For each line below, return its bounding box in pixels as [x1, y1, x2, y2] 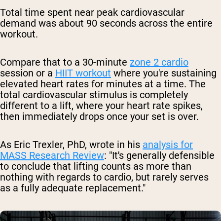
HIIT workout [55, 67, 111, 79]
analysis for [143, 139, 193, 151]
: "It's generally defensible [104, 149, 215, 162]
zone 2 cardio [130, 56, 188, 69]
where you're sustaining [111, 67, 217, 79]
